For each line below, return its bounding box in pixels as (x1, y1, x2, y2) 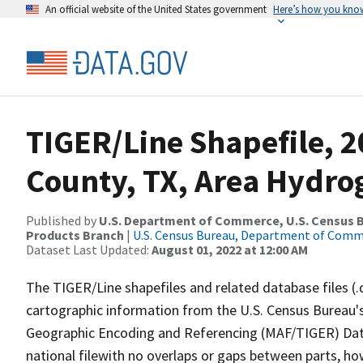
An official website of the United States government (45, 2, 267, 15)
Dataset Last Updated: (26, 241, 152, 258)
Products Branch (26, 227, 124, 243)
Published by (26, 212, 99, 228)
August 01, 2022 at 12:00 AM (152, 241, 308, 258)
